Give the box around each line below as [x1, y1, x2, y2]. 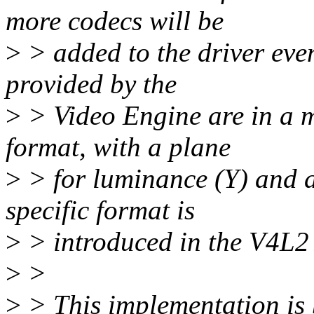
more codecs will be [6, 6, 224, 36]
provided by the [6, 69, 177, 100]
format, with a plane [6, 132, 231, 163]
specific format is [6, 195, 195, 226]
